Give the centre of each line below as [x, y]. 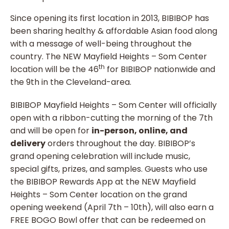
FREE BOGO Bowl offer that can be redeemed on [108, 220]
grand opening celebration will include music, [100, 156]
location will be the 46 [54, 69]
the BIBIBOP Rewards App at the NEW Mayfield [103, 181]
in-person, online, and [140, 130]
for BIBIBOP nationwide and [160, 69]
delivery [28, 143]
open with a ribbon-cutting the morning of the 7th [111, 118]
